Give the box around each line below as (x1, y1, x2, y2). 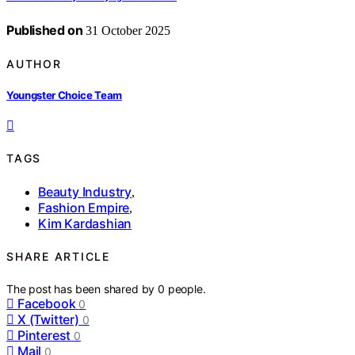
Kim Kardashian (38, 215, 132, 231)
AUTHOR (6, 56, 62, 71)
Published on (6, 22, 83, 39)
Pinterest (17, 326, 71, 343)
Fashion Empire (38, 199, 130, 216)
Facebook (17, 295, 76, 311)
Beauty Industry (38, 183, 132, 200)
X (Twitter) (17, 311, 79, 327)
